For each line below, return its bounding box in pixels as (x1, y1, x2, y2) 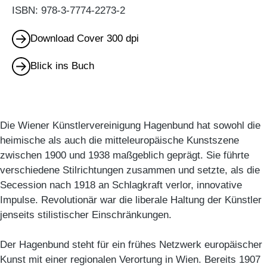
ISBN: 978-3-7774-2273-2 (12, 5, 125, 17)
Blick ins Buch (30, 60, 94, 72)
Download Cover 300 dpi (30, 33, 139, 45)
